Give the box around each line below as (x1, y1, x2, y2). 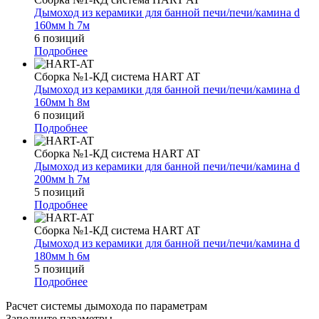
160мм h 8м (34, 95, 90, 108)
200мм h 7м (34, 172, 90, 185)
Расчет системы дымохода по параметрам (6, 299, 207, 312)
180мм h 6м (34, 249, 90, 262)
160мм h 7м (34, 19, 90, 31)
